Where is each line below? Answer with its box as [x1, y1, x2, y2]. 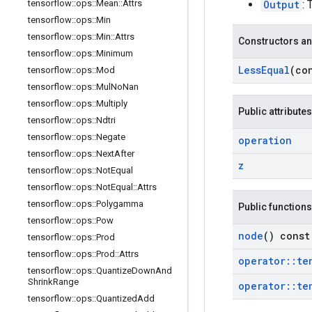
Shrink [28, 276, 53, 287]
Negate [96, 132, 125, 142]
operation [238, 133, 292, 147]
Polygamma [96, 198, 143, 209]
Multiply [96, 98, 127, 109]
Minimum [96, 48, 133, 58]
